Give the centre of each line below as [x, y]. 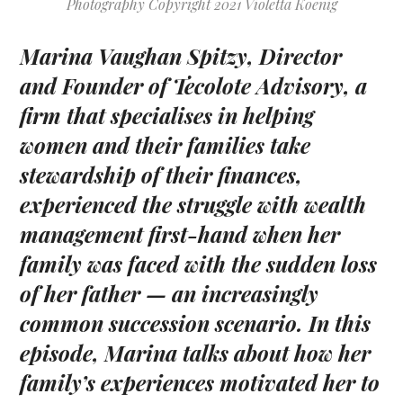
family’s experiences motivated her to [200, 383]
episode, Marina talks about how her [196, 353]
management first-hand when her [180, 234]
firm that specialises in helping [167, 116]
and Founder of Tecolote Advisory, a [194, 86]
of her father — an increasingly [170, 294]
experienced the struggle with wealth [193, 205]
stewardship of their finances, [161, 175]
